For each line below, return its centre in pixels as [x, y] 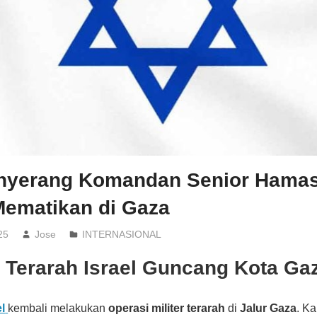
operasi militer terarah [167, 308]
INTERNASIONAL [121, 234]
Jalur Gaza [269, 308]
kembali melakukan [58, 308]
